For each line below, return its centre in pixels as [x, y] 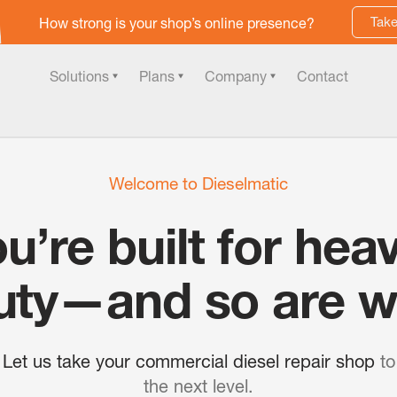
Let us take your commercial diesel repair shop [191, 361]
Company [235, 76]
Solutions [79, 76]
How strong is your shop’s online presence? [177, 23]
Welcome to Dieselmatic [198, 183]
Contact [322, 76]
